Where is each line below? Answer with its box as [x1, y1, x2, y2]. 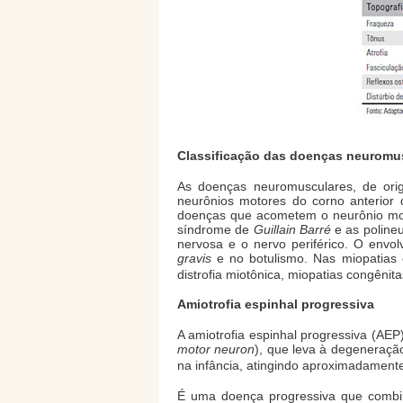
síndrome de [177, 221, 254, 237]
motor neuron [177, 342, 255, 357]
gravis [177, 250, 211, 265]
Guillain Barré [253, 221, 331, 237]
